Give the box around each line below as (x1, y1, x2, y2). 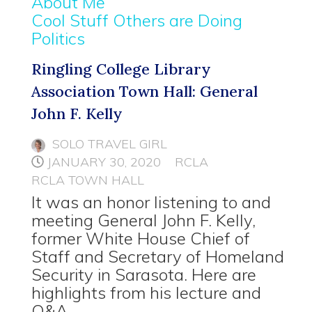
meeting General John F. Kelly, (31, 210, 256, 231)
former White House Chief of (31, 228, 250, 249)
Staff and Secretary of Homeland (31, 246, 284, 267)
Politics (31, 28, 85, 49)
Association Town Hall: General (31, 81, 258, 102)
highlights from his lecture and (31, 282, 261, 304)
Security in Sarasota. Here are (31, 264, 256, 286)
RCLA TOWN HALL (31, 172, 144, 189)
